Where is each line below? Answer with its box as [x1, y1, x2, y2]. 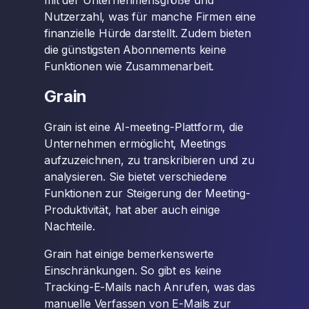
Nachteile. [44, 219, 95, 233]
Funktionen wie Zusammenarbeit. [44, 59, 215, 73]
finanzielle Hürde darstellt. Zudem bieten [44, 26, 251, 40]
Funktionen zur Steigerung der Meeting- [44, 186, 250, 200]
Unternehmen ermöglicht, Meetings [44, 137, 226, 150]
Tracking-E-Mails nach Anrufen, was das [44, 280, 255, 294]
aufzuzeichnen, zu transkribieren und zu [44, 153, 255, 167]
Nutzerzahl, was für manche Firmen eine [44, 10, 256, 23]
